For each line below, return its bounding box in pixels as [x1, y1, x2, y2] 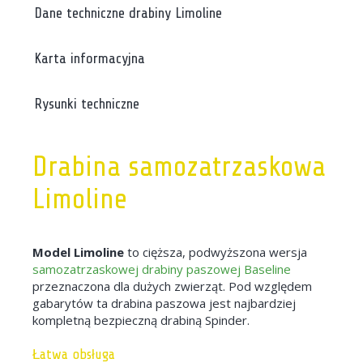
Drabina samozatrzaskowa [32, 151, 326, 182]
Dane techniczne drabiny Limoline [34, 5, 222, 21]
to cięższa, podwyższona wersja [124, 244, 307, 260]
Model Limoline [32, 244, 124, 260]
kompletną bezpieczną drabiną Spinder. [32, 312, 250, 328]
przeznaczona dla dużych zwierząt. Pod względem [32, 278, 312, 294]
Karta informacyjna [34, 50, 145, 66]
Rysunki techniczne [34, 96, 139, 112]
